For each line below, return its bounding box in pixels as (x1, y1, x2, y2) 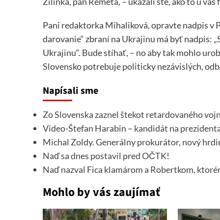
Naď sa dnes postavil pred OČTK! (43, 150, 169, 162)
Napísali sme (43, 84, 98, 98)
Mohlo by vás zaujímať (43, 184, 160, 201)
